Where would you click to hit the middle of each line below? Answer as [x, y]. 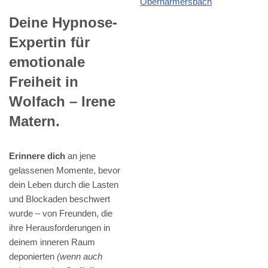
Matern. [34, 121]
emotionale [47, 62]
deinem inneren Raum [52, 242]
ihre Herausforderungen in [60, 227]
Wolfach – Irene [62, 101]
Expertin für [49, 42]
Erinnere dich [37, 156]
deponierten [33, 256]
